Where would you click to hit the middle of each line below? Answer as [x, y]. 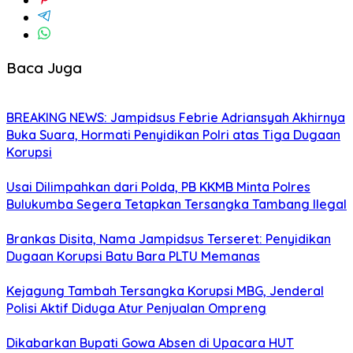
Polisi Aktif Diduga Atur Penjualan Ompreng [136, 308]
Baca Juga [44, 67]
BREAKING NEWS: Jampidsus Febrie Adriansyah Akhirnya [176, 118]
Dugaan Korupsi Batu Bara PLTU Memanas [133, 256]
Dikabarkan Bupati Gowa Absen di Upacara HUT [150, 343]
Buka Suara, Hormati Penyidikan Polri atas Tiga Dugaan [173, 135]
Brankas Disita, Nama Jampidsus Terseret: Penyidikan [169, 239]
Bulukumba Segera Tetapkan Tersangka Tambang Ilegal [176, 204]
